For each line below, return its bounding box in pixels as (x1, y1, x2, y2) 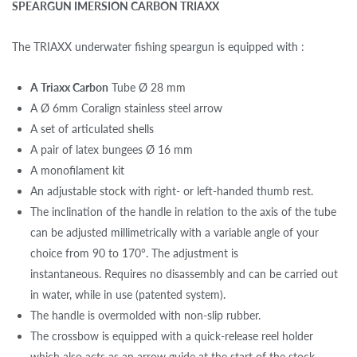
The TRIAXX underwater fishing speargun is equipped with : (12, 40, 304, 54)
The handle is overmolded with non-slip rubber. (30, 308, 261, 323)
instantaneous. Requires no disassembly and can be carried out (30, 267, 338, 281)
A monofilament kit (30, 163, 124, 178)
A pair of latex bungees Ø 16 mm (30, 143, 193, 157)
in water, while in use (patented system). (30, 288, 226, 302)
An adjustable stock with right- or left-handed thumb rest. (30, 184, 313, 198)
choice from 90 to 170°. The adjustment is (30, 246, 238, 261)
